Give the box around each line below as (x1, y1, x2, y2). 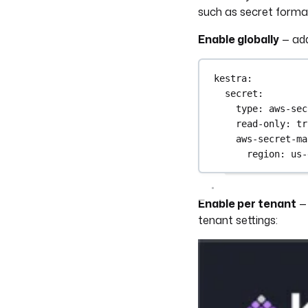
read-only (236, 118, 286, 129)
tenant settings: (198, 212, 278, 228)
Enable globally (198, 32, 279, 47)
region (247, 148, 280, 159)
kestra (214, 72, 247, 84)
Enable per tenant (198, 196, 296, 211)
